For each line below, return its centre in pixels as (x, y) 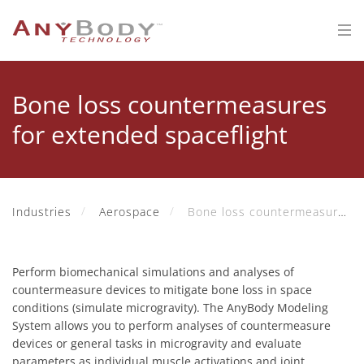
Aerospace (130, 212)
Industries (42, 212)
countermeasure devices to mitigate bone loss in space (162, 289)
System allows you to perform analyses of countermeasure (171, 325)
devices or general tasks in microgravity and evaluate (157, 343)
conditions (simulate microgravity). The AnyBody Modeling (170, 307)
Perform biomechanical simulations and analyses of (153, 271)
